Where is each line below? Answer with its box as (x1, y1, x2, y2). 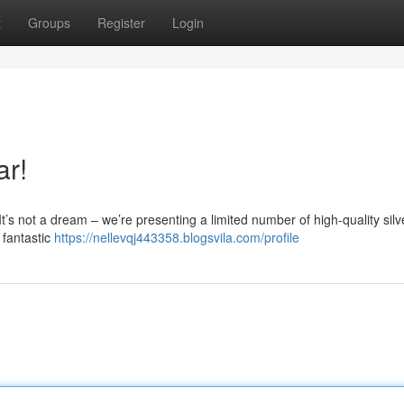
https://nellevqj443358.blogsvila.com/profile (54, 228, 299, 246)
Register (97, 14, 145, 32)
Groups (28, 14, 70, 32)
